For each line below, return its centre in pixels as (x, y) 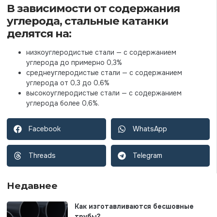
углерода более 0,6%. (63, 103)
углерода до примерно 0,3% (74, 62)
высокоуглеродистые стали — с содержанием (104, 93)
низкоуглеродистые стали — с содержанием (101, 52)
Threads (42, 155)
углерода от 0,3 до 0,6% (68, 83)
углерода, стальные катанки (87, 21)
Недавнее (32, 186)
